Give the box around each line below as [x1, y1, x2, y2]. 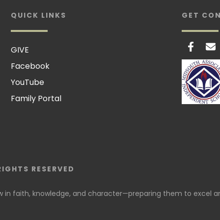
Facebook [11, 60, 50, 72]
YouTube [11, 77, 45, 88]
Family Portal [11, 93, 62, 104]
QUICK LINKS [11, 10, 67, 20]
